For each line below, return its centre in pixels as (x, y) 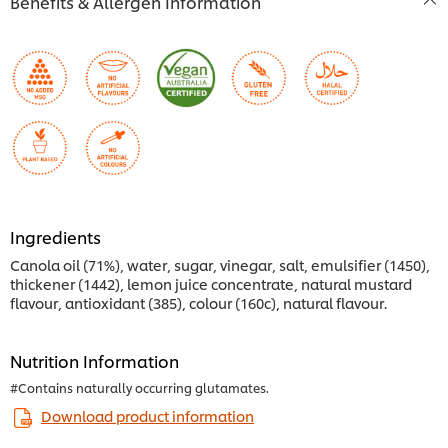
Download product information (147, 416)
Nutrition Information (94, 361)
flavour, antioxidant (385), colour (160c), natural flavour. (198, 303)
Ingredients (55, 237)
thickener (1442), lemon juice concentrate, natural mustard (211, 284)
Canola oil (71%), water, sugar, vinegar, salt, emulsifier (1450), (220, 265)
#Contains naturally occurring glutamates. (139, 388)
